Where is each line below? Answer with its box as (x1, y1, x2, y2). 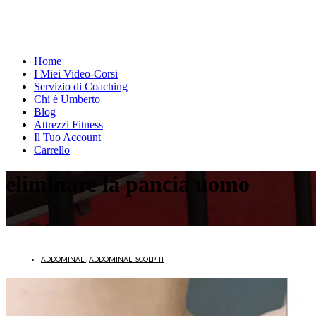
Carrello (34, 144, 70, 156)
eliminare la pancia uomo (6, 171, 250, 197)
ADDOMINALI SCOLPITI (89, 254, 164, 263)
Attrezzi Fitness (34, 119, 103, 130)
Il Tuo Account (34, 131, 101, 143)
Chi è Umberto (34, 93, 100, 105)
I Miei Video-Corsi (34, 68, 118, 80)
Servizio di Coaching (34, 80, 128, 92)
